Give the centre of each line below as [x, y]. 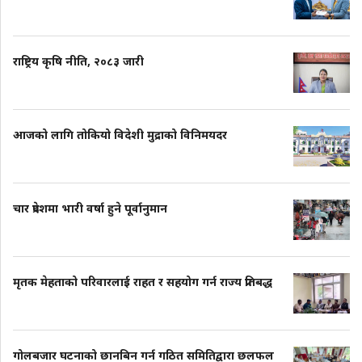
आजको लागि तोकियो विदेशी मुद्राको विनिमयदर [120, 135]
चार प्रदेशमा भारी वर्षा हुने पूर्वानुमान [90, 208]
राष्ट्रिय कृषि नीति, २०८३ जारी [78, 61]
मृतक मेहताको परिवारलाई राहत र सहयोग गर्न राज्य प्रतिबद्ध [143, 282]
